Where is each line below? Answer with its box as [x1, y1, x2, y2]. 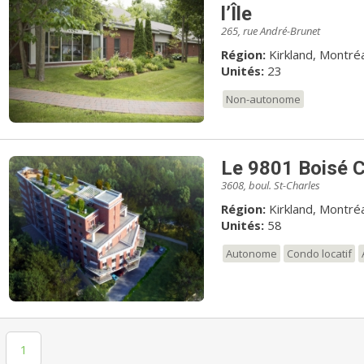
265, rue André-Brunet [220, 23, 320, 38]
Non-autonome [225, 91, 301, 106]
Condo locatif [286, 245, 352, 261]
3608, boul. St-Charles [220, 177, 320, 193]
